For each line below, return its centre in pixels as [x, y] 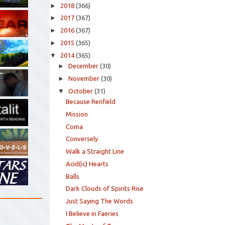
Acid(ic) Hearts [87, 163]
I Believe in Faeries [92, 213]
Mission [77, 114]
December [83, 66]
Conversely [82, 139]
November [84, 78]
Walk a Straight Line [95, 151]
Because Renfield [91, 102]
